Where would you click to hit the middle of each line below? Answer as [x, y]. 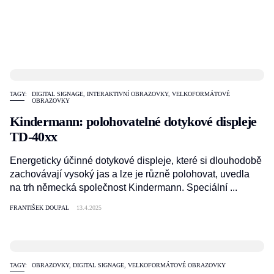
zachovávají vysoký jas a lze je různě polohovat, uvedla [130, 174]
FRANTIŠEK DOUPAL [39, 208]
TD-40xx [34, 137]
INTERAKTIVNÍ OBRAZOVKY [128, 94]
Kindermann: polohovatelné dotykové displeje [133, 121]
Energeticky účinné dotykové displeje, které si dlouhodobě [136, 161]
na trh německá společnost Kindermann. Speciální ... [124, 187]
